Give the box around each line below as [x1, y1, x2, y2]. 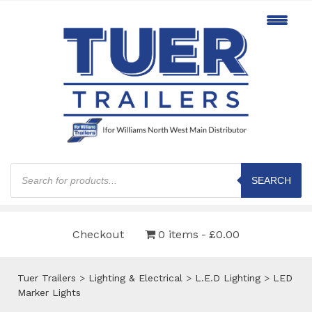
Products [10, 161, 52, 173]
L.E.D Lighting [195, 272, 260, 283]
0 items [158, 227, 198, 241]
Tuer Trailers [17, 272, 76, 283]
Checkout [72, 227, 124, 241]
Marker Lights [17, 286, 81, 298]
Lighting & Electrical [88, 272, 182, 283]
